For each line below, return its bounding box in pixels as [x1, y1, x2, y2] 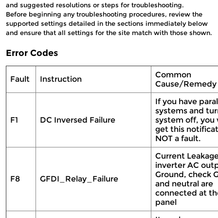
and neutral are [155, 179, 213, 188]
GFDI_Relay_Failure [40, 174, 120, 183]
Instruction [40, 74, 84, 84]
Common [155, 70, 191, 79]
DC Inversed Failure [40, 115, 117, 125]
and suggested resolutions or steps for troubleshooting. [6, 1, 184, 9]
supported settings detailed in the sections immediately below [6, 19, 208, 27]
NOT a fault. [155, 134, 202, 143]
